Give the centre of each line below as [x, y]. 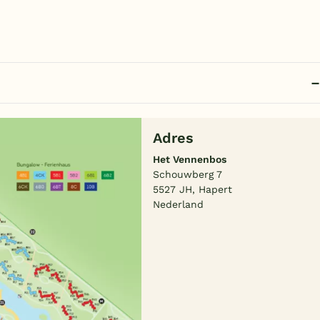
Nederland [179, 205]
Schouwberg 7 [188, 175]
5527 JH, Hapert [193, 190]
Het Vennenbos [190, 160]
